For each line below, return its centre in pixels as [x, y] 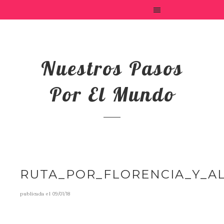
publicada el [36, 194]
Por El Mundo [112, 94]
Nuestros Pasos [112, 68]
